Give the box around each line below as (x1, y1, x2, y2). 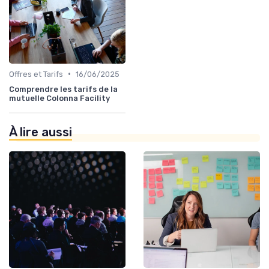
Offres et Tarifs (9, 69, 63, 79)
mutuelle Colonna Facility (9, 93, 110, 103)
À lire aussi (9, 124, 72, 139)
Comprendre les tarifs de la (9, 84, 118, 94)
